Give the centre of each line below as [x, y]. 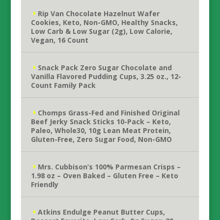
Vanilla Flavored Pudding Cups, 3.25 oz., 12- [106, 76]
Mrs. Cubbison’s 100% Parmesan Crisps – [109, 167]
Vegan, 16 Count [59, 40]
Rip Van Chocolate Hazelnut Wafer [98, 14]
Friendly [44, 184]
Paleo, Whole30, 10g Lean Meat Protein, [101, 130]
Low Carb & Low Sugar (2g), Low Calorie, [101, 31]
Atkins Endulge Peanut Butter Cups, [101, 212]
